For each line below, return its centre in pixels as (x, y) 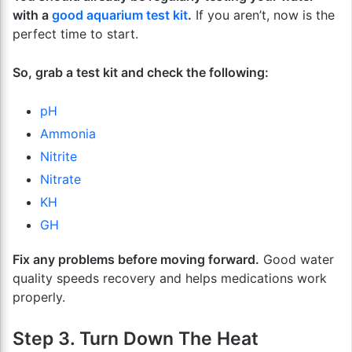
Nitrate (60, 179)
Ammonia (68, 133)
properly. (39, 297)
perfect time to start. (75, 33)
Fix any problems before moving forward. (136, 259)
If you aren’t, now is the (263, 15)
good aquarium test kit (120, 15)
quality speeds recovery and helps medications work (170, 278)
